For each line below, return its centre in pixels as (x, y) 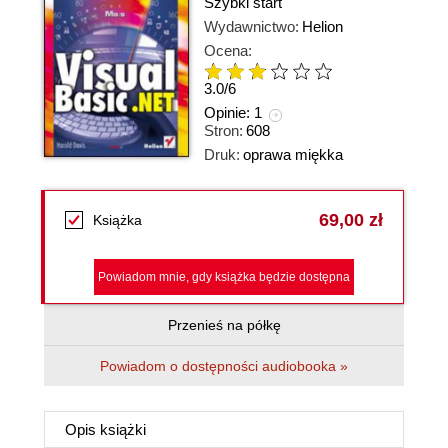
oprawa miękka (293, 154)
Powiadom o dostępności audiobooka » (224, 366)
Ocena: (228, 50)
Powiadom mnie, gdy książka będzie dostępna (224, 277)
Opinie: (229, 113)
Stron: (223, 130)
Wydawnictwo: (251, 26)
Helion (322, 26)
